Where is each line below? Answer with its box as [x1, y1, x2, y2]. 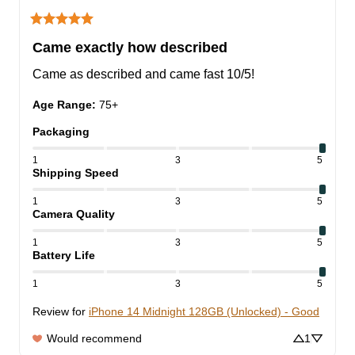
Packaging [32, 125, 90, 139]
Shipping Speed [32, 166, 119, 180]
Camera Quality [32, 208, 115, 221]
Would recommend [47, 332, 142, 345]
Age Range [32, 98, 92, 112]
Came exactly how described [32, 40, 227, 56]
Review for [32, 305, 86, 319]
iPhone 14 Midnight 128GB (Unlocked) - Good [89, 305, 319, 319]
